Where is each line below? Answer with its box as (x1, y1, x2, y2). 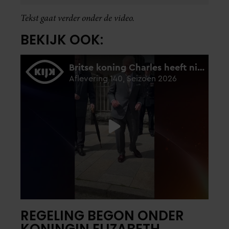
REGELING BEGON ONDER (20, 206, 184, 225)
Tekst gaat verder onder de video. (20, 11, 134, 24)
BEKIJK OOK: (20, 30, 103, 49)
